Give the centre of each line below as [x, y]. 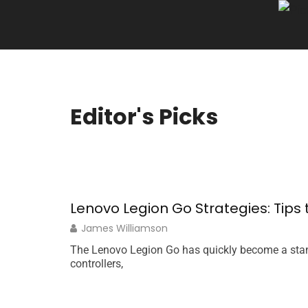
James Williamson [124, 228]
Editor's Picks [144, 117]
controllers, [97, 264]
